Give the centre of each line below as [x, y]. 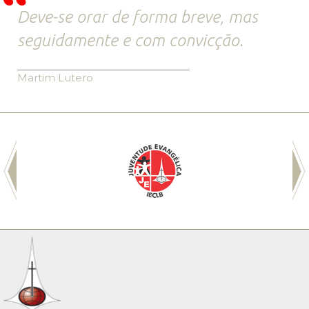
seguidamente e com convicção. [130, 40]
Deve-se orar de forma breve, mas [138, 17]
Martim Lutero [55, 77]
